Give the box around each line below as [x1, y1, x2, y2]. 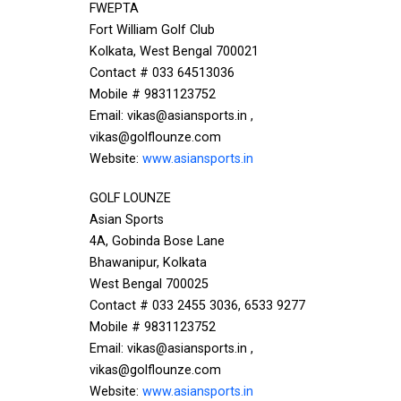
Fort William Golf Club [90, 22, 215, 38]
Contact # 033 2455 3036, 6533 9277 [90, 298, 305, 313]
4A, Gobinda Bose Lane [90, 234, 225, 249]
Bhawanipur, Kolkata [90, 255, 207, 270]
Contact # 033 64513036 [90, 65, 235, 81]
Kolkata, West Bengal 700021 [90, 44, 259, 59]
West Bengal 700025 [90, 277, 209, 292]
